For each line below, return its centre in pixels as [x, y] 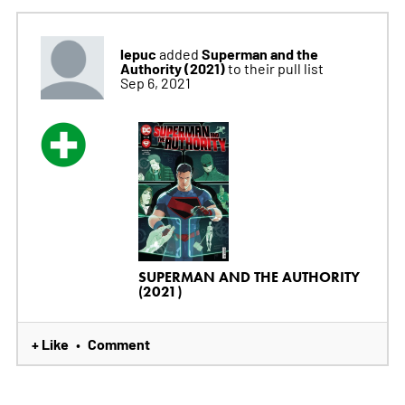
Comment [118, 343]
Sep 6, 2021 [155, 83]
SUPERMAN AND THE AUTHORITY [249, 277]
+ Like [50, 343]
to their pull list [275, 68]
